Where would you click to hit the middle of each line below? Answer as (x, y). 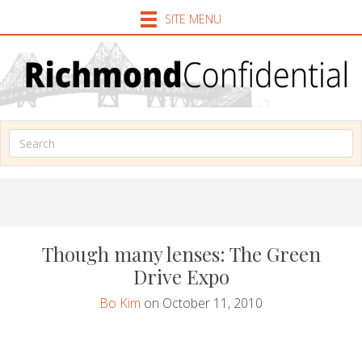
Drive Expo (181, 276)
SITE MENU (193, 19)
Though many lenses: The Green (181, 253)
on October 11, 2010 (202, 303)
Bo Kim (120, 303)
